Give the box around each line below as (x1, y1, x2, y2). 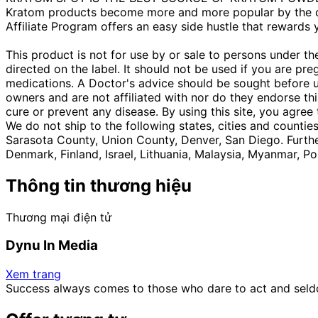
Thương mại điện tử (6, 209, 111, 224)
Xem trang (6, 266, 61, 281)
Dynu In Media (6, 237, 98, 254)
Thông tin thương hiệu (6, 175, 192, 196)
